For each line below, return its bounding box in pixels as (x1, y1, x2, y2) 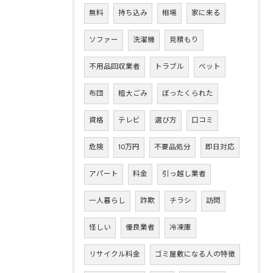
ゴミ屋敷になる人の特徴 (155, 249, 235, 260)
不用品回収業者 (89, 61, 140, 73)
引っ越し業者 (162, 168, 206, 180)
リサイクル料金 (89, 249, 140, 260)
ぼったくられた (162, 88, 213, 99)
